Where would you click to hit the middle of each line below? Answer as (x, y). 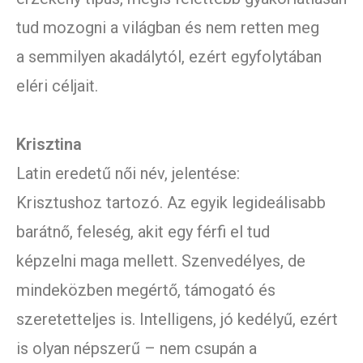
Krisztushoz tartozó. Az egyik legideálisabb (171, 203)
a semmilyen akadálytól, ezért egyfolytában (169, 57)
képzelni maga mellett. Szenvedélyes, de (161, 261)
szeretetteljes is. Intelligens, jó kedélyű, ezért (177, 320)
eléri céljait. (57, 86)
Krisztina (49, 145)
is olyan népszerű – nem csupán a (137, 349)
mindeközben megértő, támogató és (146, 290)
